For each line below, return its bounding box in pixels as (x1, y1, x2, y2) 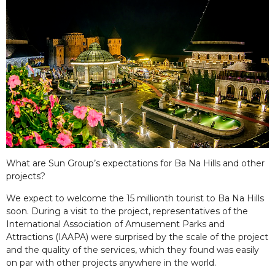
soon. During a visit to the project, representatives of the (6, 205, 248, 217)
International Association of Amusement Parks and (6, 218, 225, 230)
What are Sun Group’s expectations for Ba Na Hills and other (6, 157, 265, 169)
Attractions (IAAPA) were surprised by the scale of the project (6, 231, 268, 242)
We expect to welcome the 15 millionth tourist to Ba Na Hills (6, 192, 264, 204)
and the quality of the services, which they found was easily (6, 244, 259, 255)
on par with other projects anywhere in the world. (6, 257, 216, 268)
